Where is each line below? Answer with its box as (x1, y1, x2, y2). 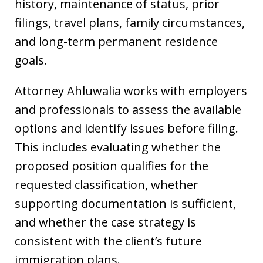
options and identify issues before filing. (15, 120, 238, 136)
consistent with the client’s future (15, 233, 202, 249)
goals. (15, 52, 47, 68)
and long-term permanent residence (15, 33, 218, 49)
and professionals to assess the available (15, 102, 241, 117)
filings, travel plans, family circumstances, (15, 15, 245, 31)
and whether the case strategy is (15, 214, 196, 230)
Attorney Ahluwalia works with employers (15, 83, 247, 99)
